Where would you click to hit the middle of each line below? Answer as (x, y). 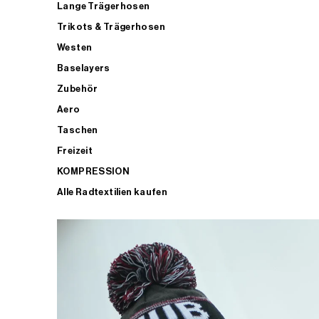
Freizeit (75, 150)
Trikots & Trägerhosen (111, 26)
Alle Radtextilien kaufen (112, 192)
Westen (75, 47)
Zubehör (78, 88)
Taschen (78, 130)
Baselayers (84, 68)
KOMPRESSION (94, 171)
